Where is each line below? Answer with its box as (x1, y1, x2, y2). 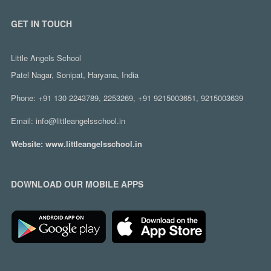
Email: (10, 115, 36, 127)
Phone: (10, 92, 38, 104)
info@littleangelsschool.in (35, 115, 125, 127)
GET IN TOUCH (10, 18, 72, 30)
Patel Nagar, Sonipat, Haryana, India (10, 69, 139, 81)
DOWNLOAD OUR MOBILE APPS (10, 178, 143, 191)
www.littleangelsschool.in (45, 138, 142, 150)
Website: (10, 138, 45, 150)
